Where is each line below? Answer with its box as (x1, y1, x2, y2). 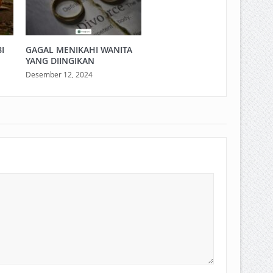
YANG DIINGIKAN (25, 54, 94, 66)
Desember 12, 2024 (25, 69, 93, 79)
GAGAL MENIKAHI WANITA (25, 43, 132, 55)
